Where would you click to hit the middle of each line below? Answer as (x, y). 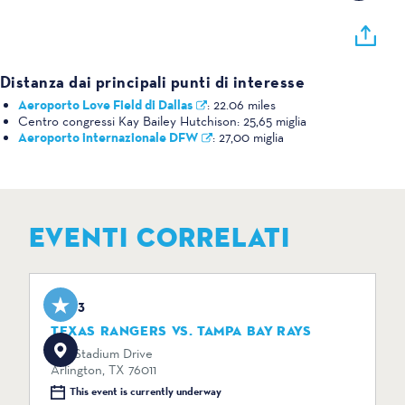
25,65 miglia (275, 121)
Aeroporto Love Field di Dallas (105, 104)
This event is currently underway (145, 392)
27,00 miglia (251, 137)
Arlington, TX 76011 (104, 369)
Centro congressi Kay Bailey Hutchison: (131, 121)
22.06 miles (245, 104)
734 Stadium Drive (102, 353)
